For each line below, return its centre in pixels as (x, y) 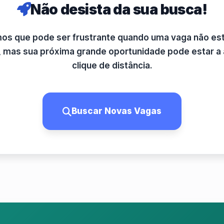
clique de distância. (112, 65)
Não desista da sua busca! (119, 9)
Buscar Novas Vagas (116, 111)
